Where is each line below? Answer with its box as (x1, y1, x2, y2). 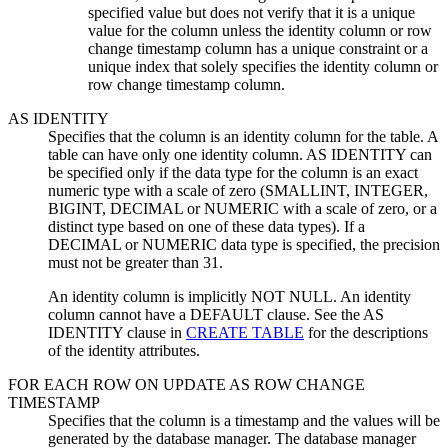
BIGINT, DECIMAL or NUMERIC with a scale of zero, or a (48, 200, 437, 218)
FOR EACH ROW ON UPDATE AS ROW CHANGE (8, 376, 365, 394)
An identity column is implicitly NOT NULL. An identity (48, 288, 411, 306)
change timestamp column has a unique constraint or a (88, 40, 428, 58)
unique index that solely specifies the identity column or (88, 58, 438, 76)
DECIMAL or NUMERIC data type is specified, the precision (48, 236, 440, 254)
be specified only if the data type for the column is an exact (48, 164, 418, 182)
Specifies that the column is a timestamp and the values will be (48, 412, 440, 430)
